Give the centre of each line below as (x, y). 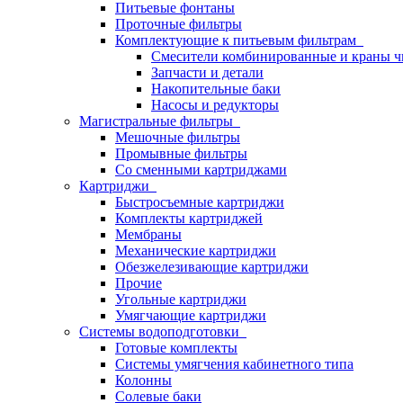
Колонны (143, 380)
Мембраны (148, 234)
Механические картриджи (196, 251)
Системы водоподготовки (163, 331)
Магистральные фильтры (160, 121)
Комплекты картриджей (189, 218)
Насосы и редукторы (215, 105)
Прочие (139, 283)
